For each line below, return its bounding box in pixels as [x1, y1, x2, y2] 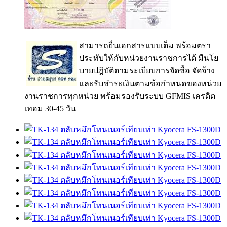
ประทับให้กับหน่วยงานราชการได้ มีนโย [79, 53, 218, 62]
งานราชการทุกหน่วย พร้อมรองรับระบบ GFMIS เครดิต [24, 91, 215, 100]
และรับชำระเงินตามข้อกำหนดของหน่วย [79, 79, 221, 88]
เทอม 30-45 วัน [24, 104, 76, 113]
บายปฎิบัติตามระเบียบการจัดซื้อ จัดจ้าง [79, 66, 215, 75]
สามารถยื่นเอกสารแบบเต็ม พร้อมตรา [79, 41, 211, 50]
